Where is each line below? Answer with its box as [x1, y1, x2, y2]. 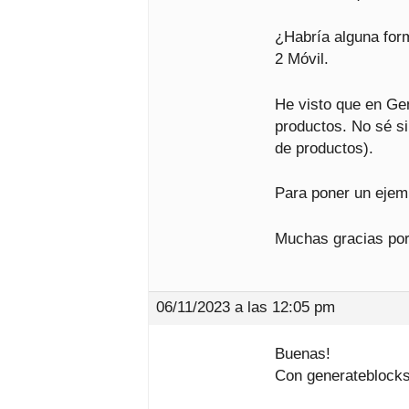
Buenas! [275, 345, 330, 362]
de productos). [275, 139, 373, 157]
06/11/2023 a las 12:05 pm [156, 299, 335, 316]
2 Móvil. [275, 50, 329, 68]
